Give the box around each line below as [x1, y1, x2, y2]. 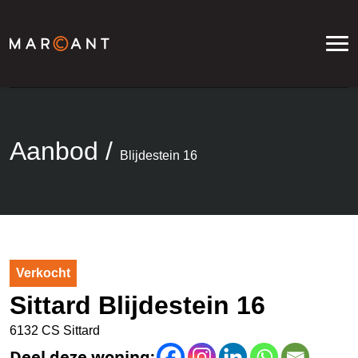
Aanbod [10, 137, 98, 165]
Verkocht [16, 265, 70, 280]
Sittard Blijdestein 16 [10, 291, 265, 320]
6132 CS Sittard [10, 324, 100, 338]
